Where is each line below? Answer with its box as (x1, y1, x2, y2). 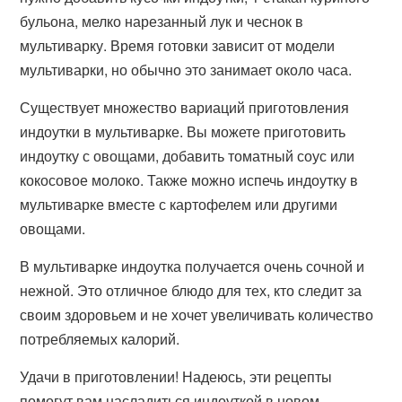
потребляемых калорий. (20, 328, 180, 349)
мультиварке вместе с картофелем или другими (20, 194, 338, 214)
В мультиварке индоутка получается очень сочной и (20, 256, 365, 276)
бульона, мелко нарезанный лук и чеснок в (20, 11, 304, 31)
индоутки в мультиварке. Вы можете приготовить (20, 121, 346, 142)
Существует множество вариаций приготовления (20, 97, 350, 118)
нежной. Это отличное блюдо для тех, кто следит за (20, 280, 363, 301)
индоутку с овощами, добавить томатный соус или (20, 145, 355, 166)
